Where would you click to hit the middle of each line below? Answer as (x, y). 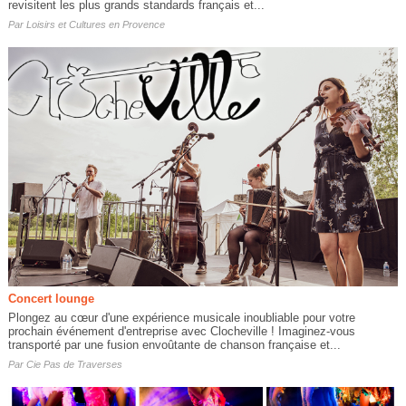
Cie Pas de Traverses (74, 365)
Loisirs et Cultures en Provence (95, 25)
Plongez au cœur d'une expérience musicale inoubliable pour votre (181, 318)
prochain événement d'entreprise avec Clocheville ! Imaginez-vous (181, 332)
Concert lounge (51, 299)
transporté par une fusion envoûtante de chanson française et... (174, 345)
